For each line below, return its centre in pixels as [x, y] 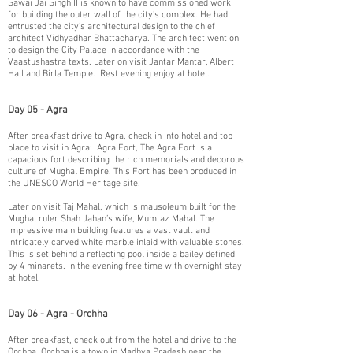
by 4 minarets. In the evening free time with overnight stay [125, 266]
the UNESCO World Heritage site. [74, 184]
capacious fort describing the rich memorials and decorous [126, 160]
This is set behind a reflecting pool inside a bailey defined [121, 255]
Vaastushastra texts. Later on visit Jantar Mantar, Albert [121, 62]
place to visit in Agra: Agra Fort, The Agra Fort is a [110, 148]
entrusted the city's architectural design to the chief [111, 27]
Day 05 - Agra [38, 110]
